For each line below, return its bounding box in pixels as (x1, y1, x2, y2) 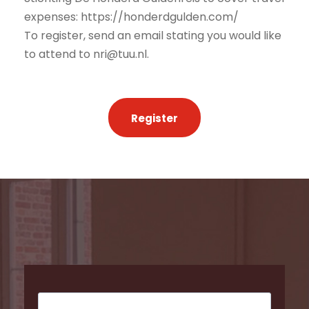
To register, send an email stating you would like (24, 28, 281, 44)
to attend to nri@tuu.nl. (24, 46, 149, 63)
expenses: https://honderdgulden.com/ (24, 9, 239, 26)
